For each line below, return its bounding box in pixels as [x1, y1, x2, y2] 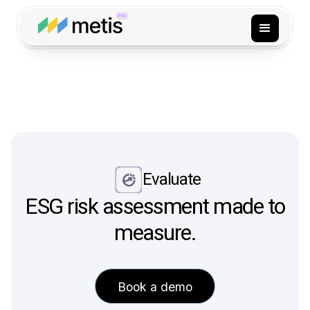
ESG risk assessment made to [25, 190, 285, 223]
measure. [114, 216, 196, 249]
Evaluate [143, 167, 201, 192]
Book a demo [118, 279, 192, 294]
